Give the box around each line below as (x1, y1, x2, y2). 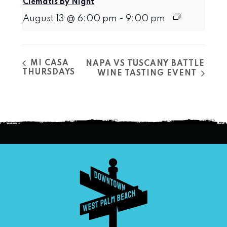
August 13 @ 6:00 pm (23, 14, 117, 23)
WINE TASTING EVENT (97, 69, 199, 78)
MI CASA (28, 59, 69, 68)
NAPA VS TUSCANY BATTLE (86, 60, 205, 68)
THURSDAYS (22, 68, 75, 77)
